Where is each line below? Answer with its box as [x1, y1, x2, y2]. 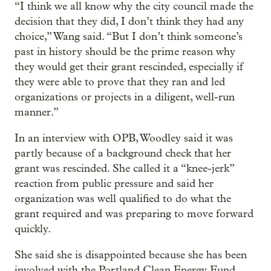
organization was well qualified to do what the [15, 192, 231, 206]
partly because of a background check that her [15, 147, 231, 160]
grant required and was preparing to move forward [15, 207, 253, 221]
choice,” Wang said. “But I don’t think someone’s [15, 30, 243, 44]
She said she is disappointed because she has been [15, 249, 247, 262]
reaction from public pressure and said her [15, 177, 214, 191]
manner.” [15, 106, 59, 119]
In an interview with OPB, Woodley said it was [15, 132, 233, 145]
